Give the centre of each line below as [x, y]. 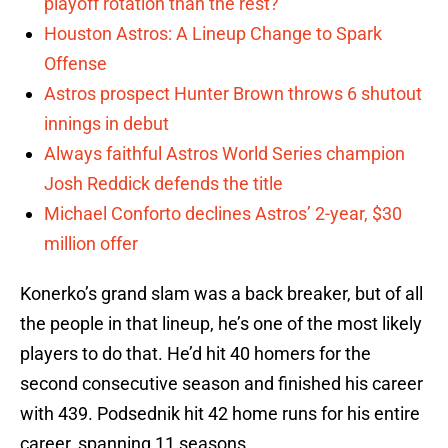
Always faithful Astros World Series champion [224, 154]
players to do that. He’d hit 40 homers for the [195, 354]
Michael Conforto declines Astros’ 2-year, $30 [223, 214]
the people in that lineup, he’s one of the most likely [221, 324]
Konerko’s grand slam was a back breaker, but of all [221, 294]
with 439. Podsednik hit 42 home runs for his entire [220, 414]
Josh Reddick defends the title [163, 184]
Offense [75, 64]
